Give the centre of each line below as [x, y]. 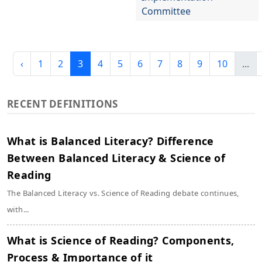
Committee [166, 11]
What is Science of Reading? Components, [121, 240]
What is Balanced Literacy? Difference [111, 141]
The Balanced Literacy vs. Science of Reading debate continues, [123, 193]
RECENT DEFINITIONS [63, 104]
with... [18, 209]
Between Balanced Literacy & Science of [116, 158]
